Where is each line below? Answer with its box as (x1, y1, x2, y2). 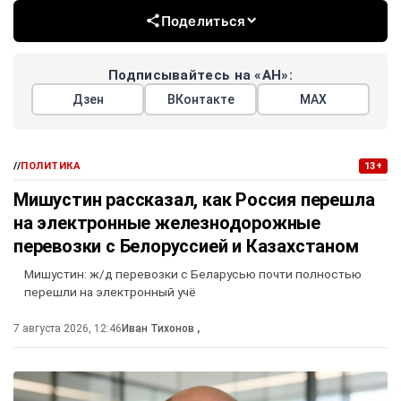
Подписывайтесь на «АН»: (108, 66, 293, 83)
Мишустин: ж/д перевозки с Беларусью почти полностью (24, 266, 362, 281)
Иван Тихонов (122, 321, 197, 335)
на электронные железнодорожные (13, 211, 320, 234)
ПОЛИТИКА (21, 159, 81, 172)
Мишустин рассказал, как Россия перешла (13, 188, 375, 210)
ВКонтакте (166, 91, 235, 107)
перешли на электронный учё (24, 284, 196, 299)
